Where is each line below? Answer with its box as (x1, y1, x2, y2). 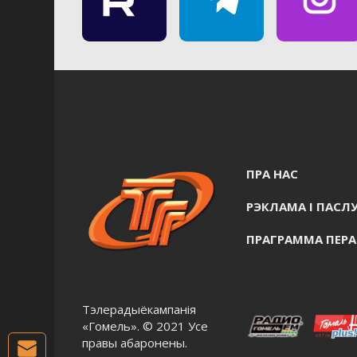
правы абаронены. (82, 335, 187, 351)
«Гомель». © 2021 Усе (82, 318, 208, 334)
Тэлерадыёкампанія (82, 301, 196, 317)
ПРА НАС (246, 165, 298, 182)
